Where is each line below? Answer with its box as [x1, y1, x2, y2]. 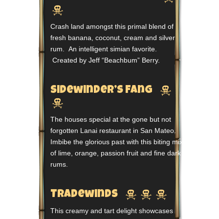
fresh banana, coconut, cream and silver [50, 33, 175, 42]
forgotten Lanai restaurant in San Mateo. [50, 126, 176, 134]
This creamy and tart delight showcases [50, 206, 173, 215]
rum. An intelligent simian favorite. [50, 44, 157, 53]
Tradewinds [50, 189, 124, 200]
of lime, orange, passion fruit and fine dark [50, 149, 181, 157]
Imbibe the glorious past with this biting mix [50, 137, 183, 146]
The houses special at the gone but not [50, 115, 171, 123]
